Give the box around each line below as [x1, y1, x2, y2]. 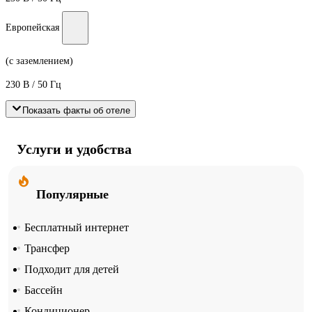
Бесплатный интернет [24, 221, 129, 234]
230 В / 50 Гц [6, 79, 61, 91]
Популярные [36, 187, 109, 202]
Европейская [6, 22, 59, 33]
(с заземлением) [6, 56, 73, 67]
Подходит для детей [24, 263, 119, 276]
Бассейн [24, 284, 63, 297]
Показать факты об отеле [22, 105, 130, 116]
